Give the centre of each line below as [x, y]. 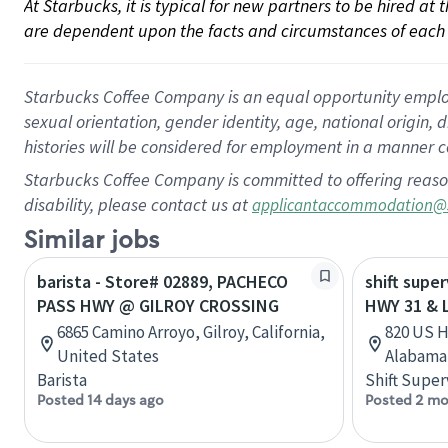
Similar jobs [91, 240]
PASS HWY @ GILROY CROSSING [158, 305]
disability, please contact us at [138, 204]
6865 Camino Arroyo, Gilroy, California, [191, 332]
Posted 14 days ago [100, 400]
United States [108, 356]
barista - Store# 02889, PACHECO [162, 281]
